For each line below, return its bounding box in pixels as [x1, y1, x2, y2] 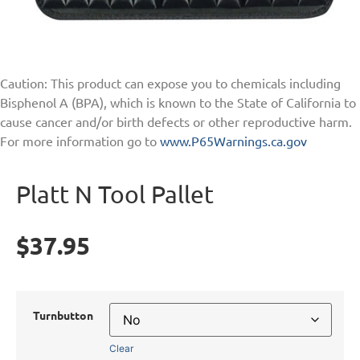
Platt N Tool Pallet [16, 179, 214, 208]
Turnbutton [32, 308, 93, 323]
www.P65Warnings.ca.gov [160, 132, 307, 149]
